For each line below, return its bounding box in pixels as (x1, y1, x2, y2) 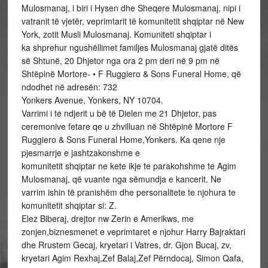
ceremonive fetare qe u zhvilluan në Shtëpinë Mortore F (21, 120, 233, 132)
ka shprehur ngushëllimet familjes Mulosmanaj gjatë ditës (21, 41, 238, 53)
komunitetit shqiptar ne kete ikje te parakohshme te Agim (21, 160, 236, 172)
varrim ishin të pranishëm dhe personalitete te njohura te (21, 186, 236, 198)
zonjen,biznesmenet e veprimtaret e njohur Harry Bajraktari (21, 226, 245, 237)
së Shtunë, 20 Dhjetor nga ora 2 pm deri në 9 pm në (21, 54, 220, 66)
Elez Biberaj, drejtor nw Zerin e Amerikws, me (21, 212, 194, 224)
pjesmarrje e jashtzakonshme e (21, 147, 140, 159)
